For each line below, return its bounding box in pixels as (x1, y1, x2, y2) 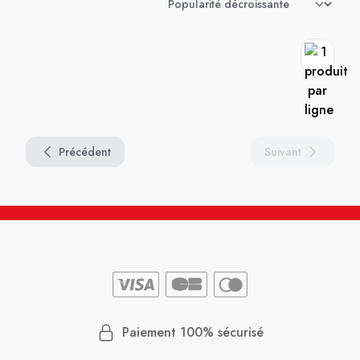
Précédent (59, 144, 111, 160)
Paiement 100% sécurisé (122, 323, 264, 342)
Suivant (264, 144, 301, 160)
